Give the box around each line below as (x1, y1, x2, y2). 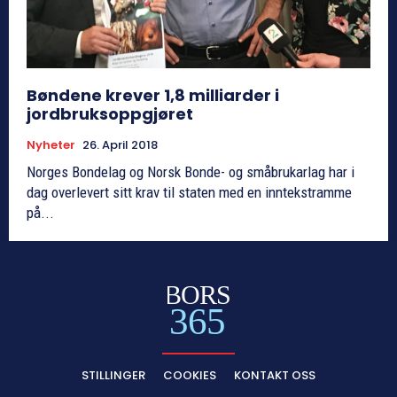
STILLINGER (82, 367, 145, 385)
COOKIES (163, 367, 216, 385)
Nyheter (27, 136, 75, 153)
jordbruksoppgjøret (27, 102, 193, 125)
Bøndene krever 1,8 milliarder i (27, 83, 279, 106)
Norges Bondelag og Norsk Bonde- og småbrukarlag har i (27, 162, 354, 181)
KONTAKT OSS (234, 367, 315, 385)
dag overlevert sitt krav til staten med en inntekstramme (27, 183, 352, 201)
